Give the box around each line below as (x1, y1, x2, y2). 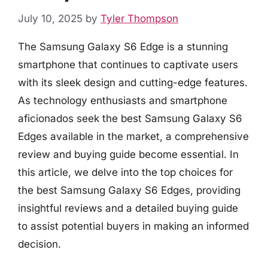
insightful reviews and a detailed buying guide (18, 202, 238, 214)
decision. (18, 237, 61, 250)
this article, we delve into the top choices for (18, 166, 233, 178)
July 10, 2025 (18, 12, 83, 25)
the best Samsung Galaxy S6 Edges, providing (18, 184, 240, 196)
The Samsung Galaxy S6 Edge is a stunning (18, 40, 228, 53)
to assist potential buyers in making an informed (18, 220, 249, 232)
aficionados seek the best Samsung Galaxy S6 (18, 112, 242, 124)
